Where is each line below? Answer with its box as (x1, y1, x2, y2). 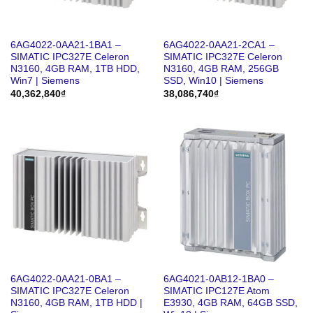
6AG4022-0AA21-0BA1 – (10, 273, 121, 284)
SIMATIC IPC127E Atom (163, 285, 270, 296)
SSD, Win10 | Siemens (163, 75, 263, 87)
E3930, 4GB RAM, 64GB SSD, (163, 297, 298, 308)
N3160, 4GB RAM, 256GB (163, 64, 279, 75)
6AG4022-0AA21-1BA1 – (10, 40, 121, 51)
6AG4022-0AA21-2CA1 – (163, 40, 275, 51)
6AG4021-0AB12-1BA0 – (163, 273, 274, 284)
